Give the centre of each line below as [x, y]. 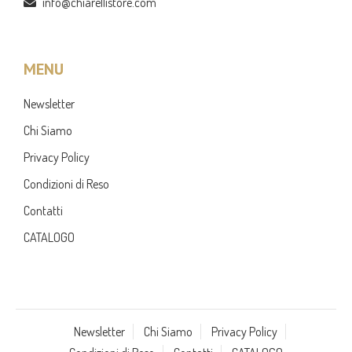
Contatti [44, 210]
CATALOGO [49, 237]
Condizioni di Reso [67, 183]
